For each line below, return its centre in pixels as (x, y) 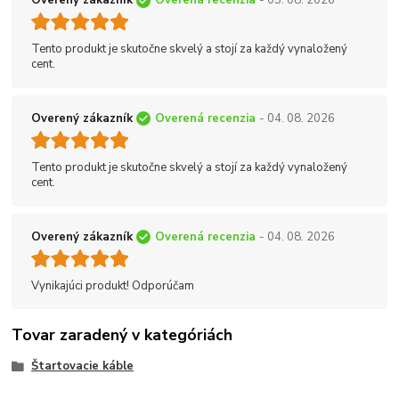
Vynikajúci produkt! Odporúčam (113, 285)
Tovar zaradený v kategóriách (122, 334)
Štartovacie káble (82, 366)
